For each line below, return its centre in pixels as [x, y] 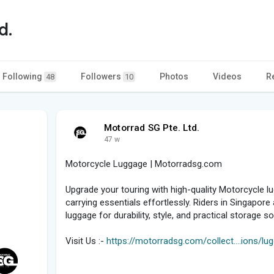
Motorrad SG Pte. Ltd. [152, 128]
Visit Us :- [86, 241]
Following [23, 76]
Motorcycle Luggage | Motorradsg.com [144, 164]
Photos [174, 76]
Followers [102, 76]
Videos [227, 76]
